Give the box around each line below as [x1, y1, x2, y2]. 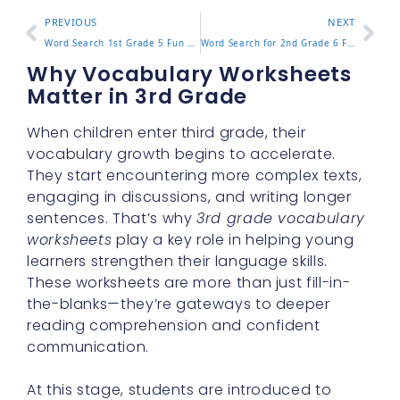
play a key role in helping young [112, 229, 354, 250]
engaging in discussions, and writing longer [27, 187, 352, 207]
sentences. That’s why [27, 208, 197, 229]
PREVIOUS [45, 15, 98, 29]
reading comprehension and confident [27, 315, 321, 336]
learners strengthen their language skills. [27, 251, 328, 271]
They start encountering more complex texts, [27, 165, 362, 186]
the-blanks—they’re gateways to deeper [27, 294, 330, 314]
